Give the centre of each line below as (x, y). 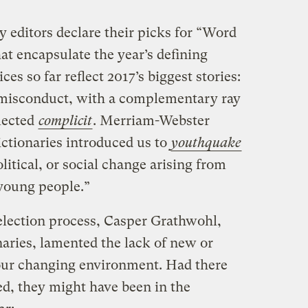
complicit (65, 121)
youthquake (206, 143)
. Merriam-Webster (151, 121)
